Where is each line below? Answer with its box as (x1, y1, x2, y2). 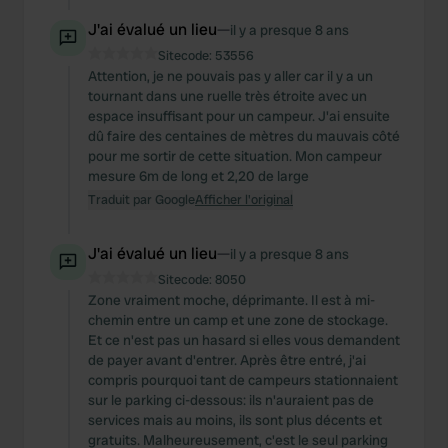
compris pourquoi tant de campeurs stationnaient (88, 371, 398, 389)
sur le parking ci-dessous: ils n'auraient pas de (88, 391, 374, 409)
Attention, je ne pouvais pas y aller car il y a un (88, 67, 373, 85)
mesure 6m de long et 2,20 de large (88, 167, 309, 185)
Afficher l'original (195, 191, 293, 208)
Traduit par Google (88, 191, 195, 208)
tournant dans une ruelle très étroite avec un (88, 87, 367, 105)
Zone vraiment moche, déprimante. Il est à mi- (88, 291, 375, 309)
